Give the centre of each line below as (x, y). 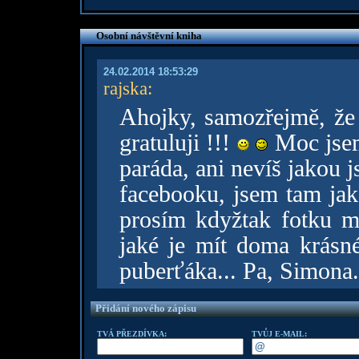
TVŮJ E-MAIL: (279, 334)
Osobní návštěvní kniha (149, 36)
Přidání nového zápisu (145, 308)
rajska (125, 88)
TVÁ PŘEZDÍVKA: (131, 334)
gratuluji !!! (178, 143)
